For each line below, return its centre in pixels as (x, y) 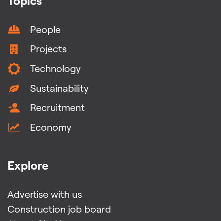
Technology (55, 69)
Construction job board (59, 209)
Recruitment (57, 108)
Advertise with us (45, 194)
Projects (48, 49)
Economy (51, 127)
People (45, 29)
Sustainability (59, 88)
